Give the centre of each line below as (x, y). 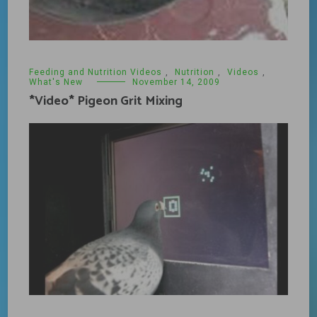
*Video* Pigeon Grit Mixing (106, 101)
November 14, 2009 (177, 82)
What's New (56, 82)
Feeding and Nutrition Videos (96, 72)
